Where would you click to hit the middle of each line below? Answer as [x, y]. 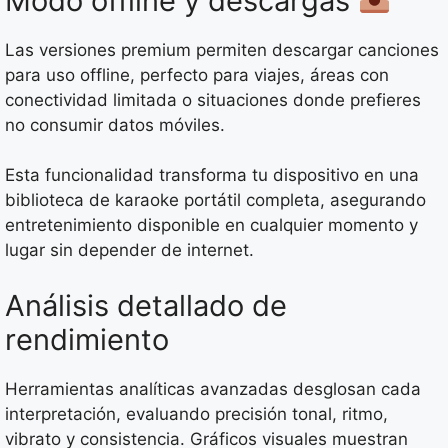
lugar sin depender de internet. [129, 250]
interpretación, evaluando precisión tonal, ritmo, [196, 413]
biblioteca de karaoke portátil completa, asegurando [215, 200]
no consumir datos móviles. [115, 124]
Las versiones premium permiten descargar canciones [222, 49]
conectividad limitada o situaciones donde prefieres [213, 99]
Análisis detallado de [146, 305]
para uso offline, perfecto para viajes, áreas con [197, 74]
